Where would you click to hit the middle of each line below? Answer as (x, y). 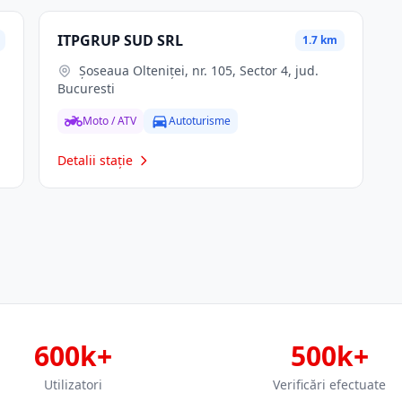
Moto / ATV (109, 121)
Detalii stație (95, 160)
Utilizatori (73, 385)
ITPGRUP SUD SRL (120, 40)
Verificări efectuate (329, 385)
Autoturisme (199, 121)
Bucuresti (86, 88)
